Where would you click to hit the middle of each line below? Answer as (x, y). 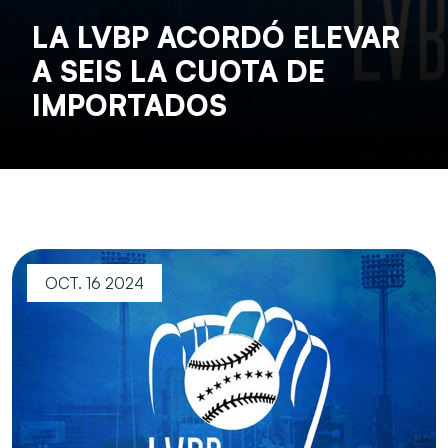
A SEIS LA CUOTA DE (178, 71)
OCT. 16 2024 (94, 283)
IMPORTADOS (129, 105)
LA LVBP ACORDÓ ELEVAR (216, 37)
